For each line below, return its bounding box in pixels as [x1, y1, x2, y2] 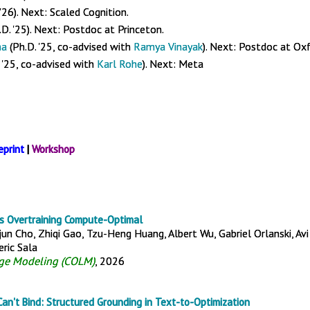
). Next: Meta [143, 57, 203, 71]
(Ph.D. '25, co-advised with [10, 39, 134, 53]
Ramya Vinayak [134, 39, 203, 53]
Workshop [32, 143, 75, 156]
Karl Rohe [97, 57, 143, 71]
